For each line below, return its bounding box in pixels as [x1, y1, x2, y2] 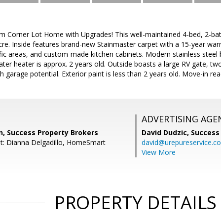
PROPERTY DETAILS [54, 190, 217, 215]
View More [142, 147, 176, 157]
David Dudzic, [142, 128, 191, 137]
